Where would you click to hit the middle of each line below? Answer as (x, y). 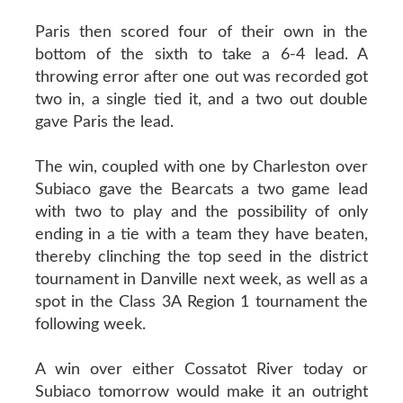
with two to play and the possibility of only (201, 212)
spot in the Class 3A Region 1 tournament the (201, 302)
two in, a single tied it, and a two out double (201, 99)
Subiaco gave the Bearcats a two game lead (201, 189)
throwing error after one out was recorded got (201, 77)
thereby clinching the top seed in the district (201, 257)
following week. (90, 324)
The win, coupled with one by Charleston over (201, 167)
